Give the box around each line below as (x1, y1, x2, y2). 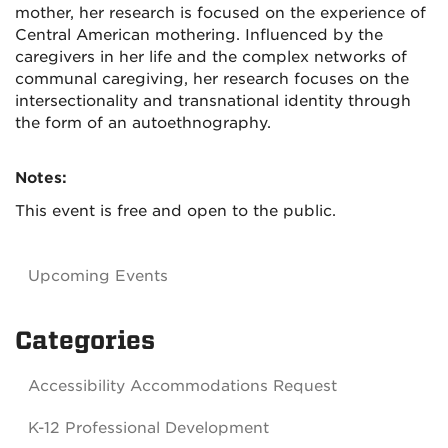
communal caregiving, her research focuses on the (15, 70, 409, 88)
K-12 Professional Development (28, 419, 269, 437)
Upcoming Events (28, 267, 168, 285)
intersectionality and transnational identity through (15, 92, 411, 110)
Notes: (15, 169, 67, 187)
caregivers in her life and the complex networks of (15, 48, 407, 66)
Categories (15, 326, 155, 355)
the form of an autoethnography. (15, 114, 271, 132)
